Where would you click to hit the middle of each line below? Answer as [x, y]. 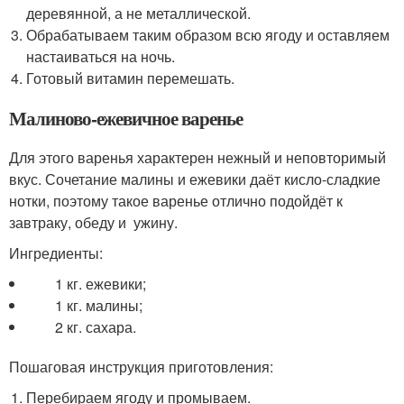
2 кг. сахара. [82, 327]
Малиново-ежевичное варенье [126, 118]
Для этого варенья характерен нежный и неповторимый [197, 157]
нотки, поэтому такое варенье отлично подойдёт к [176, 201]
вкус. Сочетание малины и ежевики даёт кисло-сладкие [195, 179]
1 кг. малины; [85, 305]
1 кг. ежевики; [87, 284]
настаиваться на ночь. [101, 56]
